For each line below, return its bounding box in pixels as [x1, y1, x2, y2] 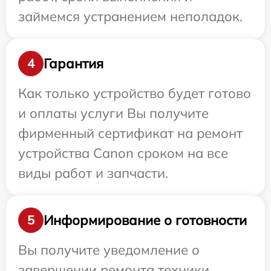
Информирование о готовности [44, 211, 247, 229]
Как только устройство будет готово [18, 85, 251, 102]
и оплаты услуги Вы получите [18, 105, 209, 122]
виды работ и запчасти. [18, 165, 168, 182]
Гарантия [44, 54, 103, 72]
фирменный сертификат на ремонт [18, 125, 243, 142]
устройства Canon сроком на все [18, 145, 228, 162]
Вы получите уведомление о [18, 241, 200, 259]
